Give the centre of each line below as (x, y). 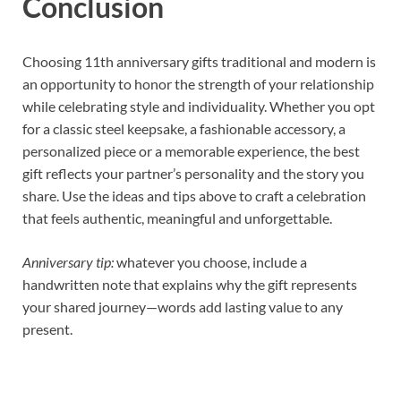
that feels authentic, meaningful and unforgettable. (177, 218)
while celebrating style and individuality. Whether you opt (199, 107)
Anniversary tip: (68, 262)
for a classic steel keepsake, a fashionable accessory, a (184, 129)
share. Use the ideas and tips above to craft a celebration (194, 196)
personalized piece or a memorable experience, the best (191, 151)
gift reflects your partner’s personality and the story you (193, 174)
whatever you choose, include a (210, 262)
